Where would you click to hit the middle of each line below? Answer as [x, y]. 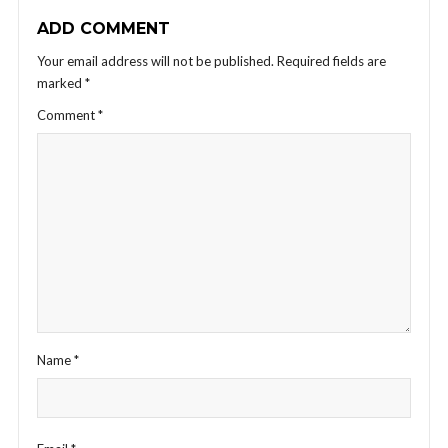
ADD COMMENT [103, 28]
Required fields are [331, 60]
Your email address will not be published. [155, 60]
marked [61, 82]
